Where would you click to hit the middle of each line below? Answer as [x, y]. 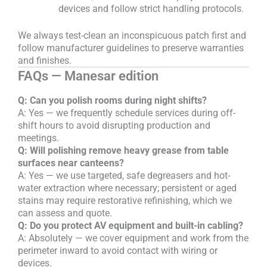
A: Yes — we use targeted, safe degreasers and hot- [124, 175]
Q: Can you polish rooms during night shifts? [112, 100]
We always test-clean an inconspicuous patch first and [132, 36]
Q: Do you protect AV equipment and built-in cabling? [131, 225]
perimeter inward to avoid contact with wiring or [118, 250]
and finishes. [45, 61]
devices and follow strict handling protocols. [151, 9]
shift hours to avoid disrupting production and [114, 125]
